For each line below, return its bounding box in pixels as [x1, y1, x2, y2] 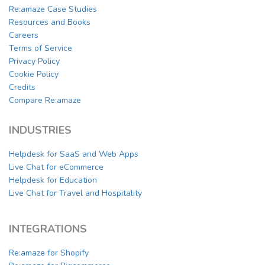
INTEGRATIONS [9, 222, 87, 237]
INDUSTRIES [9, 123, 72, 138]
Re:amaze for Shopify [9, 247, 89, 259]
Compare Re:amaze [9, 95, 81, 106]
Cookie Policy [9, 69, 59, 80]
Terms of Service [9, 43, 72, 54]
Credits [9, 82, 35, 93]
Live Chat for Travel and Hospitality [9, 188, 142, 199]
